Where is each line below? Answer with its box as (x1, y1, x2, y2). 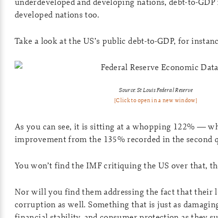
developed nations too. (15, 9, 99, 20)
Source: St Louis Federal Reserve (119, 86, 193, 93)
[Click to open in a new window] (114, 96, 198, 104)
